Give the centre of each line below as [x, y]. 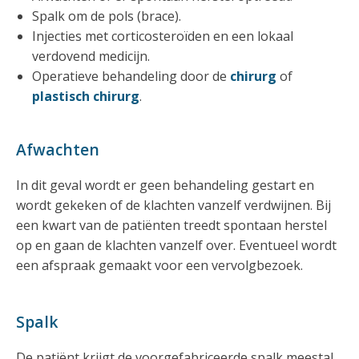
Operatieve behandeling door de [131, 76]
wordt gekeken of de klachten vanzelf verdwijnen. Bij [173, 205]
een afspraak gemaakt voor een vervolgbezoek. [159, 265]
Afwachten [58, 149]
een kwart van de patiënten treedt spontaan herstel [171, 225]
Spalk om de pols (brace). [107, 16]
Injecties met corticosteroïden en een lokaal [163, 36]
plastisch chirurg [86, 96]
